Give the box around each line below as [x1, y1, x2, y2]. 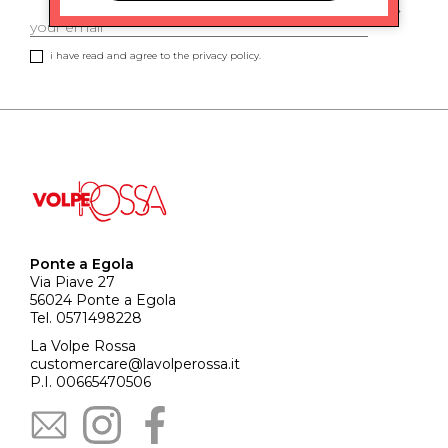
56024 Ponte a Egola [30, 291, 176, 309]
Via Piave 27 [30, 273, 115, 291]
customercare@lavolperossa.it [30, 355, 240, 373]
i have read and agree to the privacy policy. [50, 50, 261, 61]
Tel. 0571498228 [30, 309, 142, 327]
